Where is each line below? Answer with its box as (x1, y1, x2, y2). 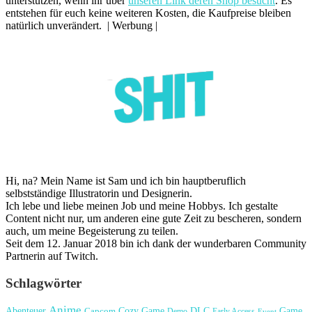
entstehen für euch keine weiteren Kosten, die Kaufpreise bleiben (6, 7, 291, 19)
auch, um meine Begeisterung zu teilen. (6, 225, 178, 237)
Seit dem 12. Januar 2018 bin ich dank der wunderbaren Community (6, 237, 306, 250)
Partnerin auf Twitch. (6, 250, 98, 263)
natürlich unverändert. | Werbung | (6, 19, 157, 32)
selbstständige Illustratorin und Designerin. (6, 187, 192, 200)
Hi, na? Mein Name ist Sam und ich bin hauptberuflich (6, 175, 246, 187)
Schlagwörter (6, 275, 81, 290)
